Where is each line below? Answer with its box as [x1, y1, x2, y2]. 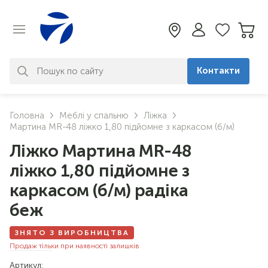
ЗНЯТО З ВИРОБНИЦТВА [14, 229, 129, 237]
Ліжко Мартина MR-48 [10, 141, 192, 162]
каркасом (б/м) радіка [10, 180, 188, 201]
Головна [10, 110, 44, 121]
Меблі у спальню [59, 110, 129, 121]
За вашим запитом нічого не [33, 99, 151, 110]
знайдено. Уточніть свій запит [33, 111, 156, 121]
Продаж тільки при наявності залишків [10, 242, 139, 250]
